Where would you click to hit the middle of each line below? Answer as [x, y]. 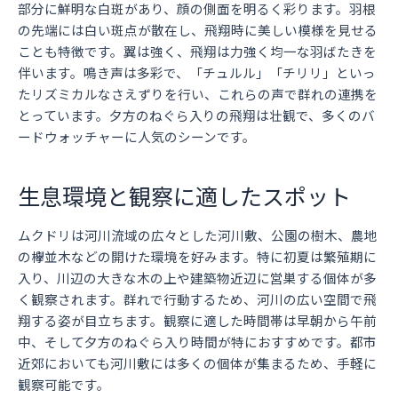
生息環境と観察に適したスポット [184, 195]
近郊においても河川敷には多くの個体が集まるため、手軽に [197, 363]
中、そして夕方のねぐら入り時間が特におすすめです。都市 [197, 342]
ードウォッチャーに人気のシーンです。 [137, 137]
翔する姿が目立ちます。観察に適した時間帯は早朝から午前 [197, 321]
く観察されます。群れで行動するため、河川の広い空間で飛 [197, 299]
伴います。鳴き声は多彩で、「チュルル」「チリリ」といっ [197, 73]
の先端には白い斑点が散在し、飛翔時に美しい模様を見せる [198, 30]
